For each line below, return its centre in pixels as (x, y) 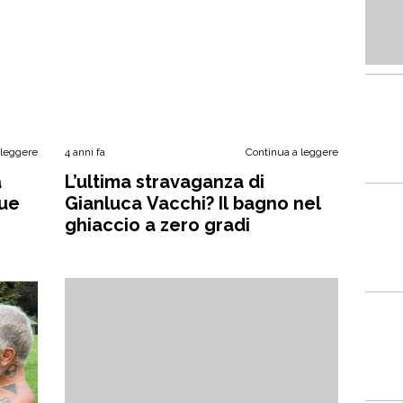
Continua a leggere (291, 152)
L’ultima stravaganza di (165, 182)
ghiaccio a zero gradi (158, 225)
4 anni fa (85, 152)
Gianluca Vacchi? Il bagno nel (193, 203)
